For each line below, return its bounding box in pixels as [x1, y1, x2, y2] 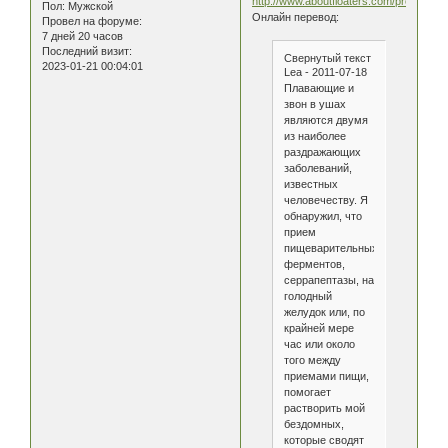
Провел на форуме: [42, 15, 142, 28]
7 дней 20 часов [42, 30, 123, 43]
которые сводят [283, 433, 364, 446]
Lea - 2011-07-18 [283, 65, 367, 78]
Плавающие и [283, 81, 354, 94]
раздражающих [283, 145, 361, 158]
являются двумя [283, 113, 368, 126]
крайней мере [283, 321, 354, 334]
